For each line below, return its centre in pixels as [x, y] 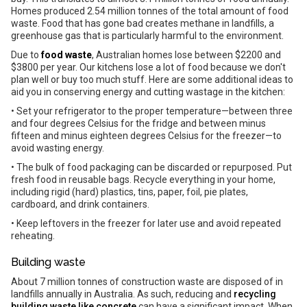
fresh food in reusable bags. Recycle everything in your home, [143, 180]
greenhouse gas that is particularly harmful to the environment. [147, 36]
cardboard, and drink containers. [80, 204]
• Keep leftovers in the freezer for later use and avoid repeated [146, 223]
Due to [26, 55]
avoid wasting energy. [58, 148]
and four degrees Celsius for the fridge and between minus [138, 123]
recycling [255, 294]
